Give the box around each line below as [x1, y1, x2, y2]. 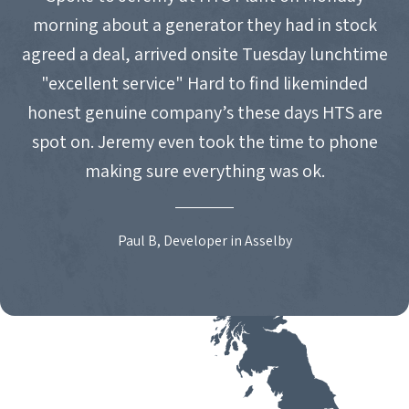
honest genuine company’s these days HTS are [26, 100, 383, 124]
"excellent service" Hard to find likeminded [41, 70, 368, 95]
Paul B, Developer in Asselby [117, 230, 292, 250]
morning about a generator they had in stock [32, 12, 377, 37]
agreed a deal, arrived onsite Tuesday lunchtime [21, 41, 388, 66]
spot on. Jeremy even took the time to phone [31, 129, 378, 153]
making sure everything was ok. [84, 158, 325, 183]
